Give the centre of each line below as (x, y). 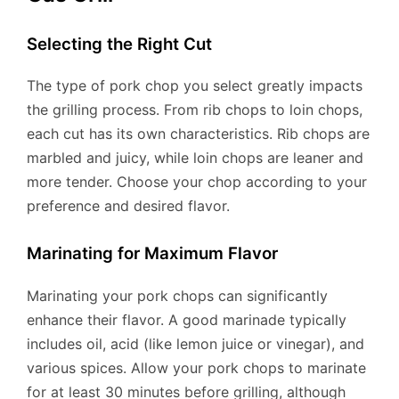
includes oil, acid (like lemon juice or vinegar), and (195, 344)
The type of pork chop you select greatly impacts (195, 86)
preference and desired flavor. (128, 206)
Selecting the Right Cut (119, 44)
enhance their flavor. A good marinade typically (187, 320)
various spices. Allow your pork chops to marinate (196, 368)
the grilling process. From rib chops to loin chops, (195, 110)
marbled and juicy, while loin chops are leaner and (195, 158)
